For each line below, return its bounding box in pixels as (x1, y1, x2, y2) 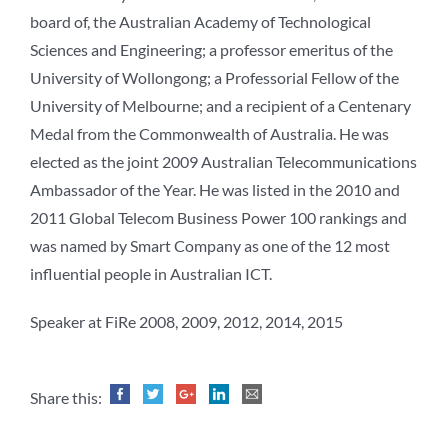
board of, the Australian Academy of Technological (30, 12, 371, 32)
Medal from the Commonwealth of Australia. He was (30, 124, 389, 144)
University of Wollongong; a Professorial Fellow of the (30, 68, 399, 88)
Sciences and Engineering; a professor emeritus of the (30, 40, 393, 60)
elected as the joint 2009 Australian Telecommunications (30, 152, 417, 172)
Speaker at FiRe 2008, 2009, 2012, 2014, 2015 (30, 312, 343, 332)
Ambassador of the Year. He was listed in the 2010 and (30, 180, 400, 200)
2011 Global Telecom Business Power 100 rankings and (30, 208, 407, 228)
